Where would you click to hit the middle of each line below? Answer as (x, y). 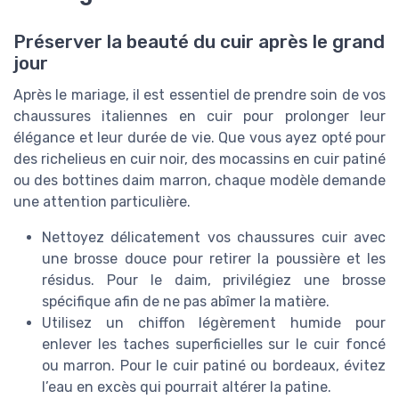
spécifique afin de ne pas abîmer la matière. (186, 301)
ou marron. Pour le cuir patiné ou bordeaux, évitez (214, 365)
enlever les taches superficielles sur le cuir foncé (214, 344)
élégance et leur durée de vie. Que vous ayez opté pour (199, 137)
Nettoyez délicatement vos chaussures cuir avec (214, 237)
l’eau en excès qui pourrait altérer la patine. (187, 387)
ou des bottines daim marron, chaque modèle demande (199, 180)
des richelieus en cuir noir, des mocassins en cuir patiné (199, 159)
